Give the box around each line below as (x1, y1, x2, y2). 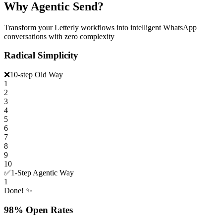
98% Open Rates (4, 204, 73, 215)
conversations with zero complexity (4, 32, 114, 41)
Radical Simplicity (4, 50, 78, 61)
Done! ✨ (4, 186, 32, 195)
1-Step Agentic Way (11, 168, 74, 177)
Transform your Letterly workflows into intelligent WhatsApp (4, 23, 197, 32)
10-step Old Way (10, 70, 63, 79)
